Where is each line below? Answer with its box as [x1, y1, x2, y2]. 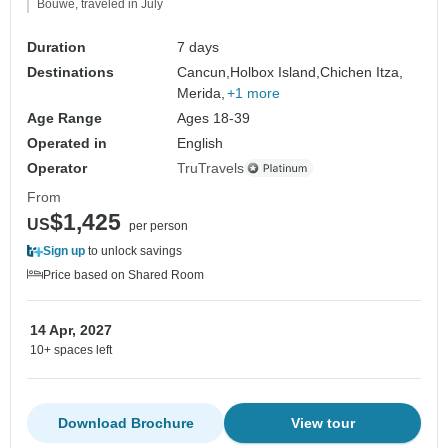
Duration [27, 38, 86, 55]
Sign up [43, 243, 85, 258]
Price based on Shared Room [43, 267, 204, 282]
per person [129, 218, 188, 233]
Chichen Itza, [320, 63, 404, 80]
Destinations [27, 63, 114, 80]
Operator [27, 159, 87, 176]
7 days [177, 38, 220, 55]
